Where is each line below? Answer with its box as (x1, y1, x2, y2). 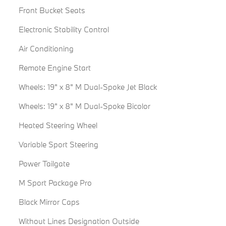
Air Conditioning (18, 43, 74, 54)
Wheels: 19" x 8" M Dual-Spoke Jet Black (18, 82, 157, 92)
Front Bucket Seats (18, 5, 85, 16)
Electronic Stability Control (18, 24, 109, 35)
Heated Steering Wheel (18, 120, 97, 131)
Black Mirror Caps (18, 197, 80, 207)
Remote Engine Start (18, 63, 91, 73)
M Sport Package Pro (18, 178, 92, 188)
